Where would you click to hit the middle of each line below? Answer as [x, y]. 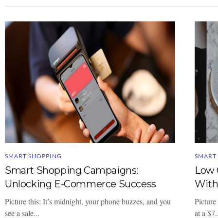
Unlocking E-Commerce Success [81, 184]
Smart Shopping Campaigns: [72, 170]
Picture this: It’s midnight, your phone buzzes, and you [88, 201]
